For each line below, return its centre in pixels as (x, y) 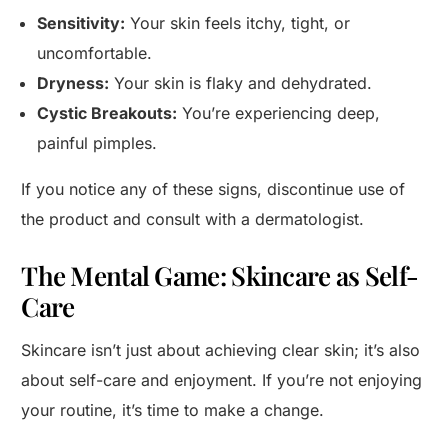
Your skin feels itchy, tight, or (238, 23)
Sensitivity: (81, 23)
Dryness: (73, 83)
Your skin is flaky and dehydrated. (241, 83)
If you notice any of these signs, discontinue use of (213, 189)
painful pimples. (97, 143)
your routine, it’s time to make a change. (173, 410)
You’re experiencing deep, (279, 113)
